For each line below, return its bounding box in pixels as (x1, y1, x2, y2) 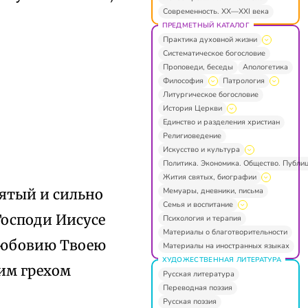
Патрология (222, 75, 265, 86)
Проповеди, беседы (162, 61, 233, 72)
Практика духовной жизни (162, 34, 257, 45)
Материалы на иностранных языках (162, 240, 289, 251)
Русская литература (162, 268, 234, 279)
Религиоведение (162, 130, 221, 141)
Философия (162, 75, 203, 86)
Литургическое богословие (162, 89, 258, 100)
